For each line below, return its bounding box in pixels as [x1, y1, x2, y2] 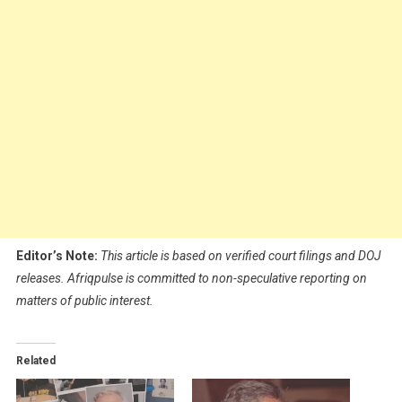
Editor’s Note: [15, 248, 98, 263]
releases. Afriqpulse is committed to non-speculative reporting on [15, 270, 367, 285]
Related [15, 354, 56, 367]
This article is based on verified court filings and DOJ [100, 248, 381, 263]
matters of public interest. [15, 293, 153, 308]
